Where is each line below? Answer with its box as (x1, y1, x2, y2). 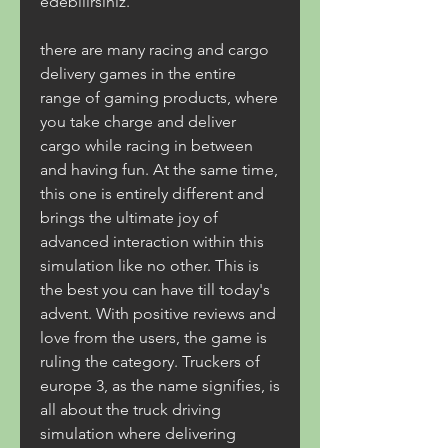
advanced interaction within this (40, 232, 264, 251)
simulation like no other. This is (40, 256, 259, 275)
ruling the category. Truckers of (40, 352, 260, 371)
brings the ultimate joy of (40, 208, 218, 227)
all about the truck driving (40, 400, 221, 419)
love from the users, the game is (40, 328, 267, 347)
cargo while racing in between (40, 136, 253, 155)
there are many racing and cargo (40, 40, 269, 59)
